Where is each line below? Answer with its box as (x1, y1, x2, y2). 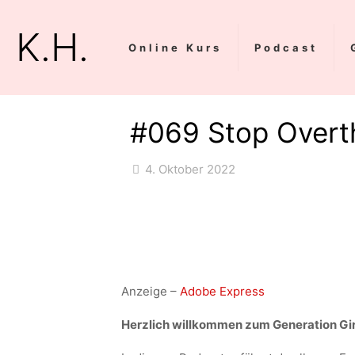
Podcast (254, 41, 318, 54)
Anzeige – (120, 284, 180, 299)
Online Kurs (128, 41, 222, 54)
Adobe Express (179, 284, 265, 299)
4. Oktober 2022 (145, 162, 235, 177)
